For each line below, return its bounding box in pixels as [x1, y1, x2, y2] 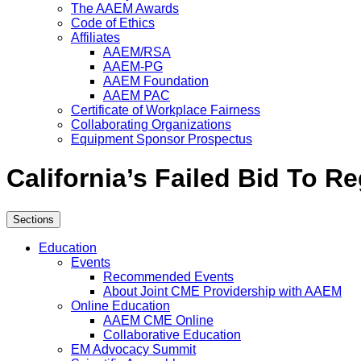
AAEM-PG [103, 60, 163, 73]
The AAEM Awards [71, 2, 179, 15]
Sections [13, 213, 54, 226]
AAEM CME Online [103, 313, 214, 327]
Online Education [71, 298, 170, 313]
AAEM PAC [103, 89, 170, 102]
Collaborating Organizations [71, 118, 231, 131]
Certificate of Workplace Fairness [71, 103, 260, 117]
